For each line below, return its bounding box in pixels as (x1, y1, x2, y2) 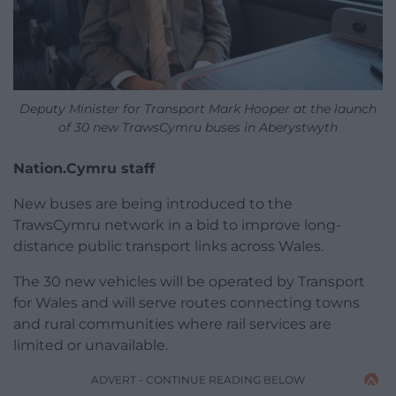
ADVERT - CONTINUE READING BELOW (91, 372, 305, 386)
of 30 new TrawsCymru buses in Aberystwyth (58, 118, 338, 135)
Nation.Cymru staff (13, 159, 155, 177)
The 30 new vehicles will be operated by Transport (13, 272, 365, 290)
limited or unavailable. (13, 336, 168, 354)
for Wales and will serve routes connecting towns (13, 293, 360, 311)
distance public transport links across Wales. (13, 237, 324, 255)
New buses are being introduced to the (13, 194, 293, 212)
